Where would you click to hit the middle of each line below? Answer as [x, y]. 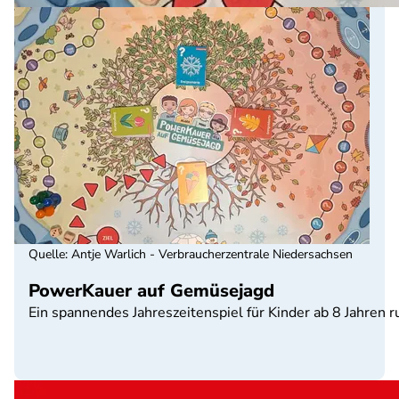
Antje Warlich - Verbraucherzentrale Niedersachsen [212, 254]
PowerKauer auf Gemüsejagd [151, 291]
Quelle [47, 254]
